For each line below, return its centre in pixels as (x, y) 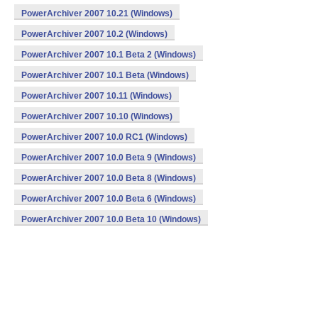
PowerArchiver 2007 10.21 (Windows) (97, 13)
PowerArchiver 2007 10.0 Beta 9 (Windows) (109, 158)
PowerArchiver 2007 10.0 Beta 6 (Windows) (109, 199)
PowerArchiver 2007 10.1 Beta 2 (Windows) (109, 55)
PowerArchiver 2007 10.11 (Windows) (97, 96)
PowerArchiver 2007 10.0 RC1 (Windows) (104, 137)
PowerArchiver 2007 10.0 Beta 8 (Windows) (109, 178)
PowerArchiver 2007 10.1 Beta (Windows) (105, 75)
